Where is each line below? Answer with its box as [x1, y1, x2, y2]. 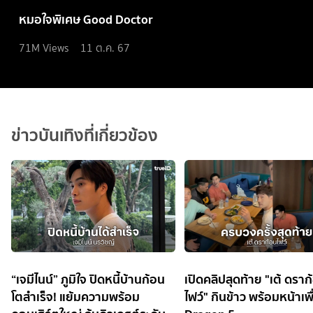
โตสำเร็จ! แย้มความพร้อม [11, 286, 140, 307]
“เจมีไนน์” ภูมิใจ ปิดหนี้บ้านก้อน [11, 268, 165, 289]
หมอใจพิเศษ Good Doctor [19, 9, 154, 30]
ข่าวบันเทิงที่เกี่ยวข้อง [11, 121, 158, 149]
